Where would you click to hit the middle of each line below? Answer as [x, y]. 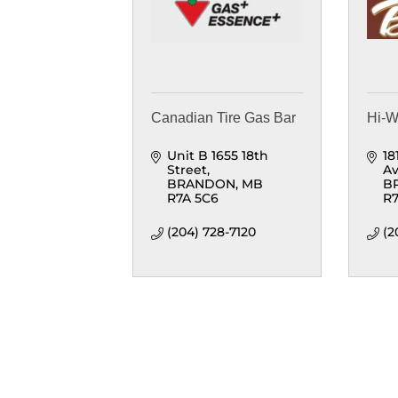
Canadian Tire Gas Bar [224, 118]
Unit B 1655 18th [217, 156]
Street [187, 170]
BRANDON [201, 184]
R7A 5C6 [192, 199]
